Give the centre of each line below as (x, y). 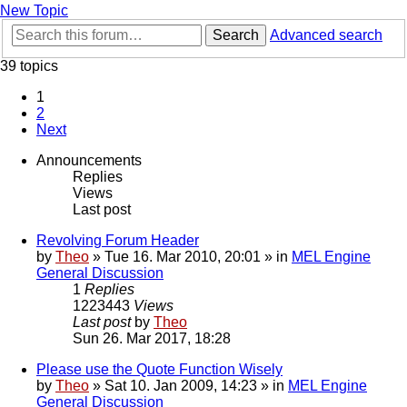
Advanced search (326, 35)
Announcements (89, 161)
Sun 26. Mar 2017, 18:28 (152, 339)
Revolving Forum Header (118, 241)
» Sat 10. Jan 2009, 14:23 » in (189, 386)
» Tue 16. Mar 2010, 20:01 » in (190, 257)
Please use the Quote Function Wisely (159, 370)
